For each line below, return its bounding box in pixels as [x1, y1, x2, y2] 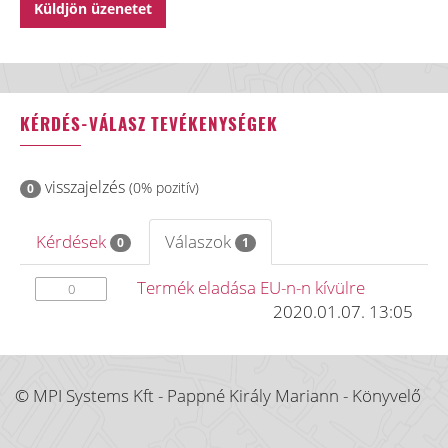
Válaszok [165, 230, 235, 253]
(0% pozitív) [129, 178, 199, 197]
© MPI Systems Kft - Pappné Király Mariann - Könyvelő [15, 384, 421, 407]
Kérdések [36, 230, 110, 253]
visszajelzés [41, 176, 129, 198]
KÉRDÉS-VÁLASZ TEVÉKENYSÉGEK [20, 111, 278, 136]
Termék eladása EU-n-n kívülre [137, 276, 365, 299]
